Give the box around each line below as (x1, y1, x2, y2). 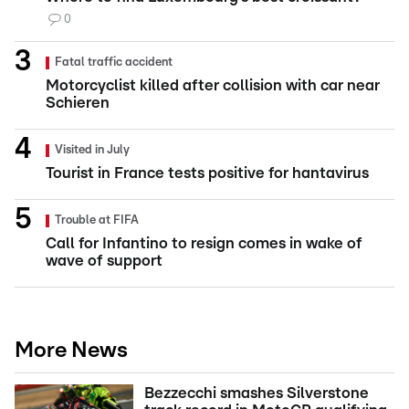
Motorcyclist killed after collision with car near (46, 78, 380, 94)
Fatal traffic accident (55, 57, 173, 69)
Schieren (46, 95, 110, 111)
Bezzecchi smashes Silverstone (144, 385, 369, 402)
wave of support (46, 253, 163, 269)
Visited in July (55, 144, 130, 157)
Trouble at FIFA (55, 215, 139, 227)
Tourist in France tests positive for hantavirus (46, 165, 369, 182)
